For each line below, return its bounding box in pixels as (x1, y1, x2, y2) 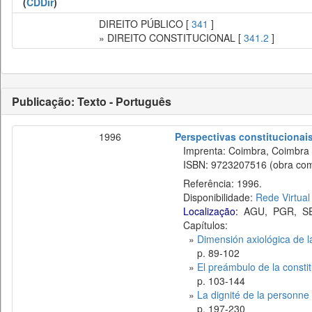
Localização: (183, 204, 238, 218)
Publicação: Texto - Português (12, 93, 171, 109)
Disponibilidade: (175, 190, 256, 204)
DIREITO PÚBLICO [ (99, 17, 192, 31)
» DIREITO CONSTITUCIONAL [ (99, 31, 244, 45)
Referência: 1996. (175, 176, 262, 190)
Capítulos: (183, 218, 228, 232)
